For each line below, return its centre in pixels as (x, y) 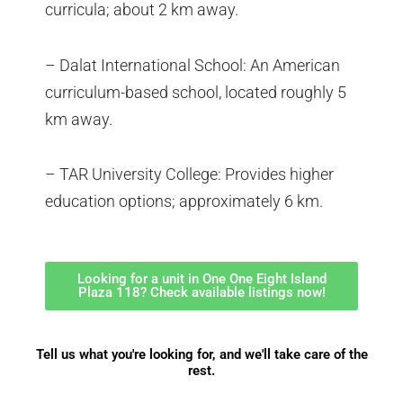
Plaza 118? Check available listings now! (201, 292)
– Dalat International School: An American (193, 65)
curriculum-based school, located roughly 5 (196, 92)
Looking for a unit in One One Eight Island (201, 278)
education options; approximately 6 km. (184, 201)
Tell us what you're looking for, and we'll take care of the (201, 354)
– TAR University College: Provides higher (189, 175)
